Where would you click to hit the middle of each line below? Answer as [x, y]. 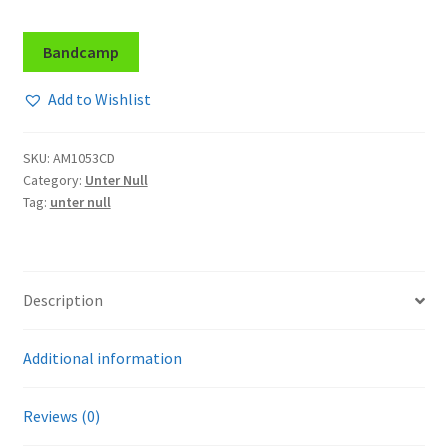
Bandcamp [80, 51]
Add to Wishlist [99, 99]
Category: [53, 180]
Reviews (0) [61, 416]
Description [62, 300]
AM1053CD [83, 158]
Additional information [102, 358]
